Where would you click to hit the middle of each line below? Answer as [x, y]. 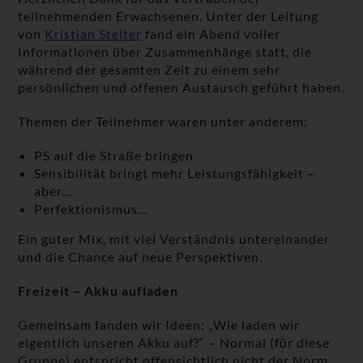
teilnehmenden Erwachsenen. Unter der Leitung [169, 16]
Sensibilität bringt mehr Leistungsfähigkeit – [175, 173]
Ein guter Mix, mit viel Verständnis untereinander [174, 239]
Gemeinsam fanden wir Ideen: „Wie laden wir [159, 325]
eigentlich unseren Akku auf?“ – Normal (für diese [174, 343]
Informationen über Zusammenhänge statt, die [165, 52]
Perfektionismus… [92, 209]
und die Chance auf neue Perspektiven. [141, 257]
